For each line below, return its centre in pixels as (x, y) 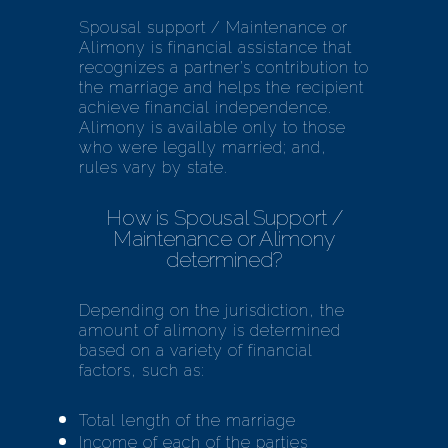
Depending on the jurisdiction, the (212, 310)
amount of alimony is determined (210, 330)
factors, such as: (142, 370)
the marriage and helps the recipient (221, 87)
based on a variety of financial (196, 350)
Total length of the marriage (187, 420)
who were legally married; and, (203, 147)
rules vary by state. (153, 167)
